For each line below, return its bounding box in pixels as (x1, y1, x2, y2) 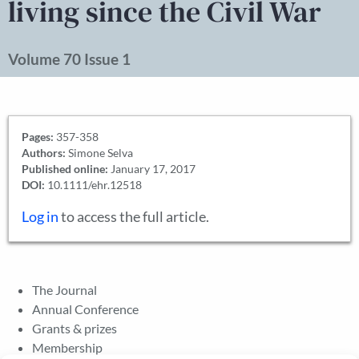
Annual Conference (32, 301, 139, 317)
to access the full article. (58, 208, 209, 225)
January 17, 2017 (108, 162, 196, 175)
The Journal (32, 282, 97, 297)
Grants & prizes (32, 321, 117, 336)
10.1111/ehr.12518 (45, 178, 142, 192)
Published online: (22, 162, 108, 175)
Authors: (22, 146, 66, 159)
